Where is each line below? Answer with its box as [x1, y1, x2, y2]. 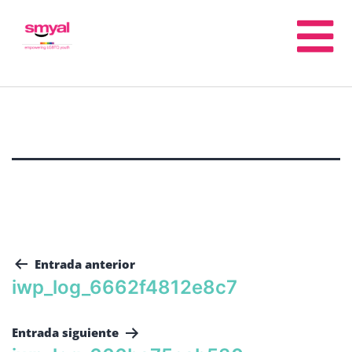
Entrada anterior [35, 256, 135, 272]
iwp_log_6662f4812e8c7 [12, 275, 237, 299]
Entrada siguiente [12, 324, 119, 340]
